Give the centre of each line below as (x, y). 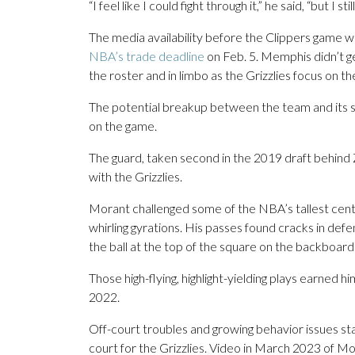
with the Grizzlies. (136, 177)
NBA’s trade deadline (147, 56)
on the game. (123, 126)
